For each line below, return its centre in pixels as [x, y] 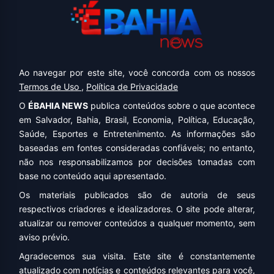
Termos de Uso [50, 87]
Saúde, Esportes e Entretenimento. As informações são [137, 134]
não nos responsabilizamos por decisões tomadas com [137, 162]
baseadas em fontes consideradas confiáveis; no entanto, [137, 148]
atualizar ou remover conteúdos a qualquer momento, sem [137, 223]
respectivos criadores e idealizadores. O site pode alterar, [137, 209]
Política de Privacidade [132, 87]
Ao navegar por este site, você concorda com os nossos [137, 73]
